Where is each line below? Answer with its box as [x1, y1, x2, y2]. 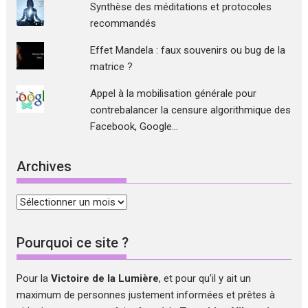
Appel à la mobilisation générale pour [89, 87, 256, 100]
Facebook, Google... [89, 120, 178, 133]
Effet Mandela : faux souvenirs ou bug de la [89, 43, 285, 56]
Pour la [16, 272, 52, 285]
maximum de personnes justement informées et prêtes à [16, 288, 276, 301]
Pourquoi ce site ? [16, 234, 129, 251]
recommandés [89, 16, 156, 30]
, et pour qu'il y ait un [159, 272, 252, 285]
